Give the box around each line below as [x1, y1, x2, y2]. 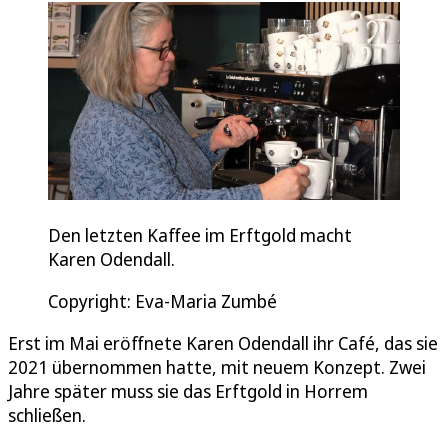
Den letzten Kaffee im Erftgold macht [48, 222, 352, 247]
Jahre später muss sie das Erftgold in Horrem [8, 378, 368, 403]
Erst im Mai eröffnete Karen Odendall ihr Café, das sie [8, 330, 438, 355]
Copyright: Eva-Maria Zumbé [48, 288, 277, 313]
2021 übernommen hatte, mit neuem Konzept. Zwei [8, 354, 426, 379]
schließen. [8, 402, 86, 427]
